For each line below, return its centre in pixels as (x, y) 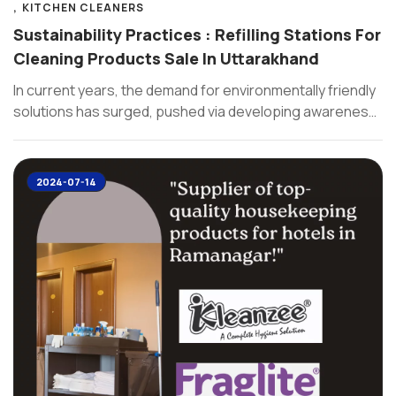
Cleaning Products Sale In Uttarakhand (166, 58)
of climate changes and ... (95, 133)
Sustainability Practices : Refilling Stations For (197, 34)
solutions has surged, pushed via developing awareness (195, 111)
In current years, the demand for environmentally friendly (194, 90)
